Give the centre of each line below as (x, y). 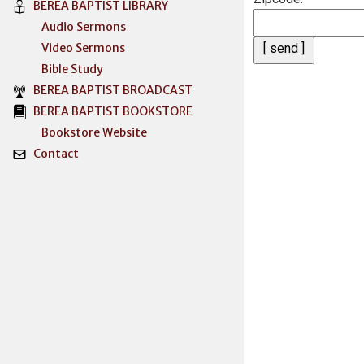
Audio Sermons (69, 27)
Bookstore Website (80, 132)
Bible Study (58, 69)
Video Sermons (69, 48)
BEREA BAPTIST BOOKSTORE (113, 111)
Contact (56, 154)
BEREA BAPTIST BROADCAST (113, 90)
